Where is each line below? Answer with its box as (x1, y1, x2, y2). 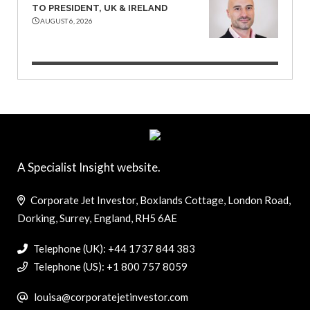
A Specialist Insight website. (17, 159, 161, 174)
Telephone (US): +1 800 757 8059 (31, 260, 188, 273)
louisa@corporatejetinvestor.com (34, 291, 188, 304)
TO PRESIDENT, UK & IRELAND (32, 2, 167, 13)
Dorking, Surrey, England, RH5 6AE (17, 212, 177, 225)
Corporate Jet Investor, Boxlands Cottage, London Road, (28, 194, 291, 207)
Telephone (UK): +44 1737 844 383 (31, 242, 195, 255)
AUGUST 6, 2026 (39, 16, 93, 25)
